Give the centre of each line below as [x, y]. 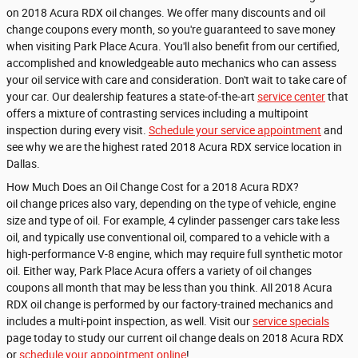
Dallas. [23, 163]
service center [291, 96]
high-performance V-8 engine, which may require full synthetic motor [175, 254]
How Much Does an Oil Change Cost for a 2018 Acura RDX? [153, 187]
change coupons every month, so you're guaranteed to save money [171, 29]
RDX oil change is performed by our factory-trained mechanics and [170, 304]
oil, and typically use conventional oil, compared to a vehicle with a [168, 237]
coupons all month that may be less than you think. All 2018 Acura [169, 287]
